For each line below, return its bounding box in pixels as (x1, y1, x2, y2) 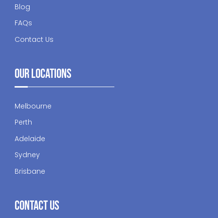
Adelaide (15, 133, 45, 144)
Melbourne (15, 101, 52, 111)
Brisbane (15, 166, 45, 176)
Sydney (15, 150, 40, 160)
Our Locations (15, 66, 72, 82)
